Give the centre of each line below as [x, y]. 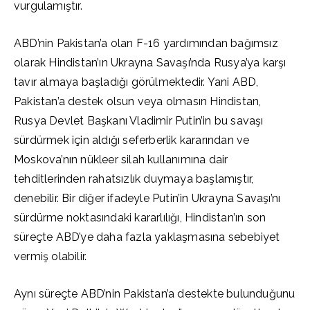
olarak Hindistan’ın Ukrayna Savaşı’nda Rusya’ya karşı [150, 63]
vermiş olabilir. [51, 256]
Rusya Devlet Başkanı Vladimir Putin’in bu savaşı [139, 121]
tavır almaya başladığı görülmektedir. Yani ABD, [136, 82]
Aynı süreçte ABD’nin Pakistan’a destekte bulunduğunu [155, 294]
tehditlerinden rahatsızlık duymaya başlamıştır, [134, 179]
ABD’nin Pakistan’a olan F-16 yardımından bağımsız [146, 43]
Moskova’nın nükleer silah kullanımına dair [121, 159]
